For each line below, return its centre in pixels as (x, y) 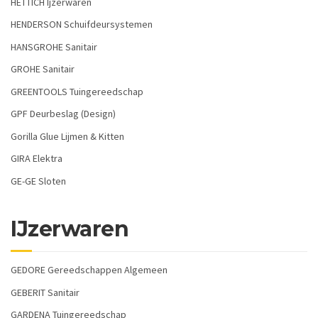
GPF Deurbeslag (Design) (63, 114)
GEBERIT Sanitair (45, 292)
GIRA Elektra (37, 159)
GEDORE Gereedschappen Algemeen (89, 270)
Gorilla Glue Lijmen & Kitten (67, 136)
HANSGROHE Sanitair (54, 46)
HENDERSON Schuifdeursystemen (82, 24)
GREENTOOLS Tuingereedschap (77, 91)
